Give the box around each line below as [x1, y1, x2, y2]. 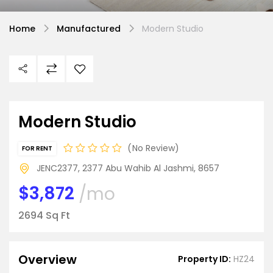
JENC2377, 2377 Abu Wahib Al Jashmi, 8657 [37, 162, 219, 175]
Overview [18, 250, 77, 268]
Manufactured [57, 22, 121, 35]
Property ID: [178, 252, 231, 265]
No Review [130, 141, 175, 154]
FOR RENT [22, 143, 52, 153]
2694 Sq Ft [18, 208, 70, 222]
